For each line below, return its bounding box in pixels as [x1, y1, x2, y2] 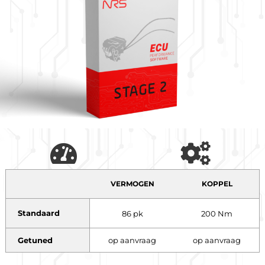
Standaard [17, 208, 60, 218]
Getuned [17, 235, 53, 245]
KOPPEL [201, 179, 232, 189]
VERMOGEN [110, 179, 154, 189]
